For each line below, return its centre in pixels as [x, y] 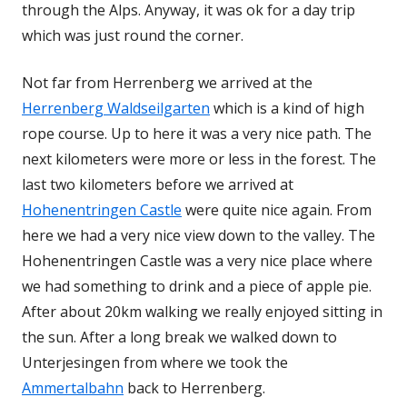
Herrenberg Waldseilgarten [116, 108]
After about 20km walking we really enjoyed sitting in [202, 311]
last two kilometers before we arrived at [158, 184]
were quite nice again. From [277, 209]
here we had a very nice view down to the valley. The [199, 235]
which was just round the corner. [133, 35]
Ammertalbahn [73, 387]
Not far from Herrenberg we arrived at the [167, 82]
